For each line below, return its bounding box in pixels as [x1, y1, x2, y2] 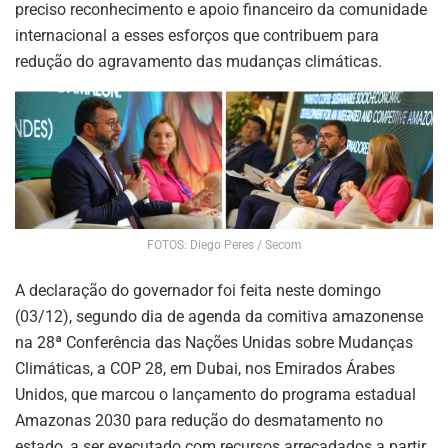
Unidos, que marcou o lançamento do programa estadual [15, 385, 416, 405]
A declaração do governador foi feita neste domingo [15, 281, 381, 301]
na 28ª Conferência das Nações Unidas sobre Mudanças [15, 333, 413, 353]
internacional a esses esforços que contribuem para [15, 25, 379, 45]
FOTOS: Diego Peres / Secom [146, 238, 302, 253]
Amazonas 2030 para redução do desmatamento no [15, 411, 383, 431]
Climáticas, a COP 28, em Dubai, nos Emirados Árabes [15, 359, 395, 379]
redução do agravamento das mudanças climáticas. [15, 51, 382, 71]
